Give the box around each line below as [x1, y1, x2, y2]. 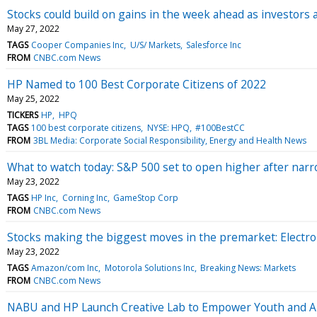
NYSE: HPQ [146, 121, 190, 134]
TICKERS [7, 108, 38, 121]
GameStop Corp [113, 191, 178, 204]
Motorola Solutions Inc [104, 261, 195, 274]
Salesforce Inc [185, 38, 241, 51]
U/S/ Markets [129, 38, 180, 51]
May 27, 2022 [7, 22, 59, 35]
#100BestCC [195, 121, 245, 134]
